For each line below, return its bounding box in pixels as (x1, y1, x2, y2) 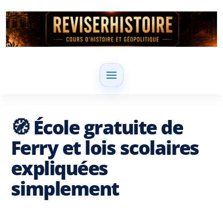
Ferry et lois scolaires (11, 134, 199, 160)
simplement (11, 175, 119, 201)
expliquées (11, 155, 108, 181)
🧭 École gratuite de (11, 114, 183, 140)
